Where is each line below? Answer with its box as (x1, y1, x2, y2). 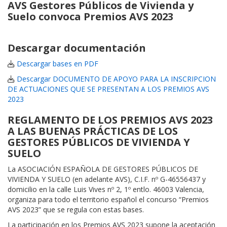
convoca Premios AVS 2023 (36, 10, 173, 24)
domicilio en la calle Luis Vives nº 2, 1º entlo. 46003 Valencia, (8, 184, 204, 195)
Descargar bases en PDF (15, 59, 98, 69)
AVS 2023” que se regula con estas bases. (8, 205, 144, 215)
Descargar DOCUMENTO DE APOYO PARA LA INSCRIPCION (17, 74, 216, 84)
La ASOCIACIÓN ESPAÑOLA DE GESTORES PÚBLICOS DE (8, 164, 198, 174)
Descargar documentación (8, 41, 146, 55)
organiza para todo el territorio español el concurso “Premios (8, 195, 209, 205)
